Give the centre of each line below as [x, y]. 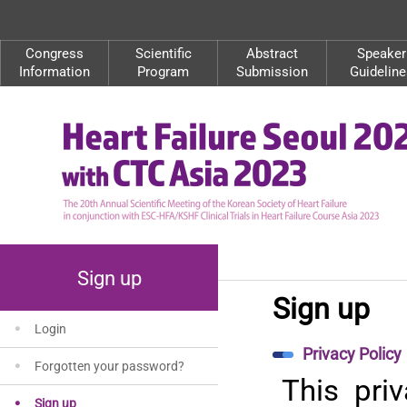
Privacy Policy [352, 354]
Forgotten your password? [109, 366]
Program [163, 72]
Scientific [163, 54]
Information [55, 72]
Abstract [272, 54]
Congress [55, 54]
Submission [272, 72]
